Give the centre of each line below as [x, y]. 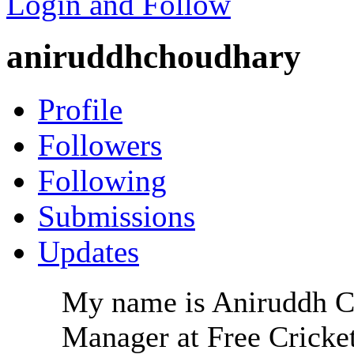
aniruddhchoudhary [154, 57]
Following [102, 181]
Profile [80, 110]
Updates [88, 252]
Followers [100, 145]
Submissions [117, 217]
